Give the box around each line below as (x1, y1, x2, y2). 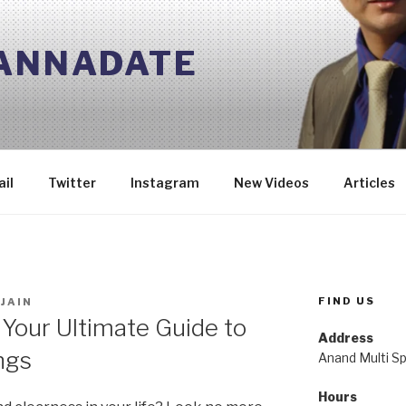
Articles (343, 174, 395, 190)
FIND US (317, 295, 375, 307)
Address (317, 330, 373, 345)
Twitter (47, 174, 96, 190)
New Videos (233, 174, 309, 190)
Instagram (130, 174, 199, 190)
